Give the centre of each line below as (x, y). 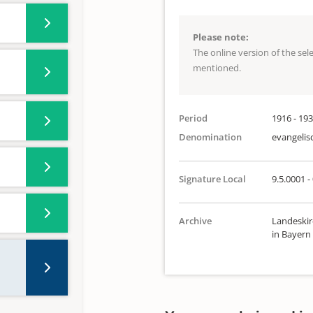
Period (193, 118)
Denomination (210, 137)
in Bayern (291, 234)
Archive (195, 221)
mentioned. (217, 68)
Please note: (221, 37)
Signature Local (212, 179)
